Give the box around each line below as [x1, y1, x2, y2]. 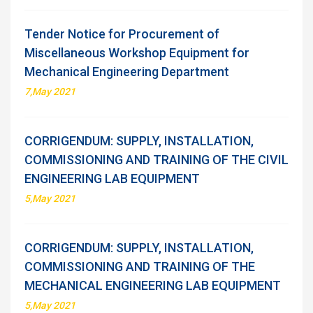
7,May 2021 [24, 86, 75, 97]
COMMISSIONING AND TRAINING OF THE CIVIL [24, 152, 289, 167]
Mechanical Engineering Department [24, 64, 229, 79]
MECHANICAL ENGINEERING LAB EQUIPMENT [24, 278, 281, 293]
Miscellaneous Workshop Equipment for [24, 45, 249, 60]
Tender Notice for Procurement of [24, 27, 219, 41]
